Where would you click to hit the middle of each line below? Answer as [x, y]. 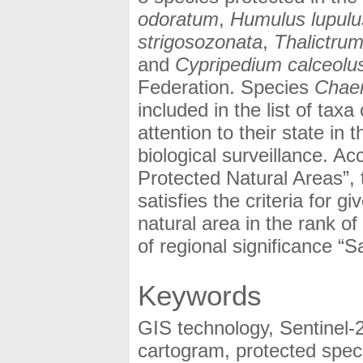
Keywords [200, 296]
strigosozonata [200, 42]
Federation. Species [226, 88]
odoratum [178, 19]
